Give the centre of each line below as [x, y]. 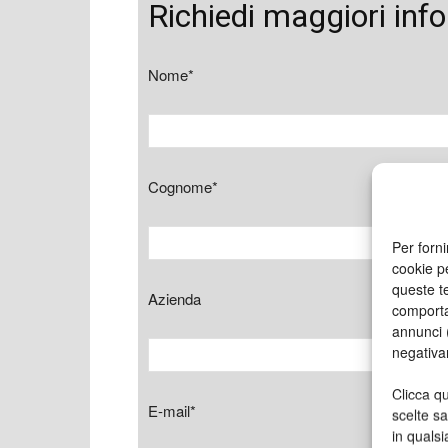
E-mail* [172, 410]
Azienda [174, 298]
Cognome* [183, 186]
